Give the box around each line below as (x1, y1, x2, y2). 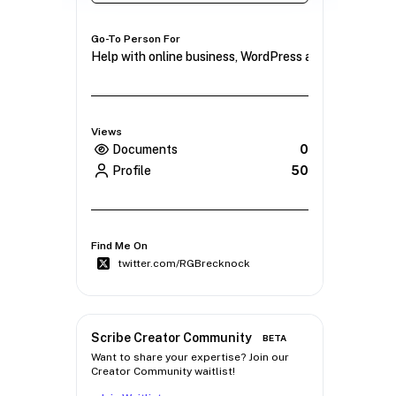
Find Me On (91, 240, 148, 253)
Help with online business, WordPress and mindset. (91, 49, 377, 65)
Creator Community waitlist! (91, 365, 235, 378)
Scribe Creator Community (91, 331, 252, 346)
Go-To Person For (91, 33, 180, 46)
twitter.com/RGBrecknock (118, 257, 250, 270)
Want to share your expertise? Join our (91, 351, 289, 364)
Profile (112, 164, 151, 179)
